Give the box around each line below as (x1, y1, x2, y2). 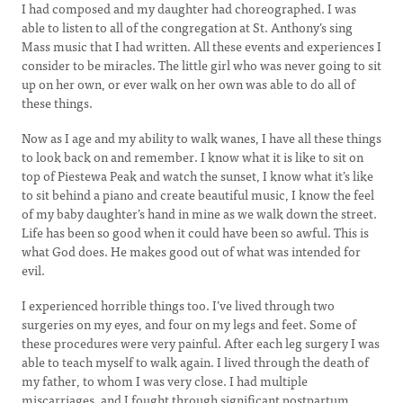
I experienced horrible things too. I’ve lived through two (22, 295, 335, 315)
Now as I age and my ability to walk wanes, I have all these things (22, 128, 381, 148)
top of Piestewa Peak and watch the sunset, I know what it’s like (22, 166, 373, 185)
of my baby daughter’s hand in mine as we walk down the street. (22, 203, 377, 223)
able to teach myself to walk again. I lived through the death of (22, 352, 369, 372)
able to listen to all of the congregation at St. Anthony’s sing (22, 17, 353, 37)
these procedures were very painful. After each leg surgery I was (22, 333, 380, 353)
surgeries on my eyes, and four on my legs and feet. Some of (22, 314, 356, 334)
